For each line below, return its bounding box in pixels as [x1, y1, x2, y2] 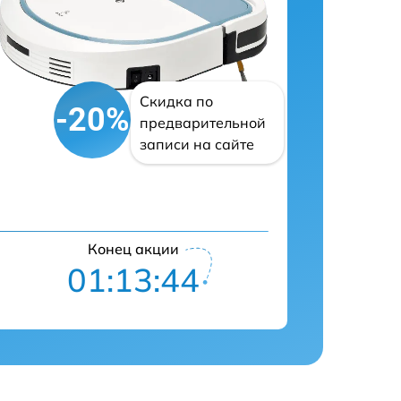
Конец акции [87, 240, 179, 259]
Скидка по [140, 92, 214, 111]
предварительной [140, 114, 267, 132]
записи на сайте [140, 135, 255, 154]
